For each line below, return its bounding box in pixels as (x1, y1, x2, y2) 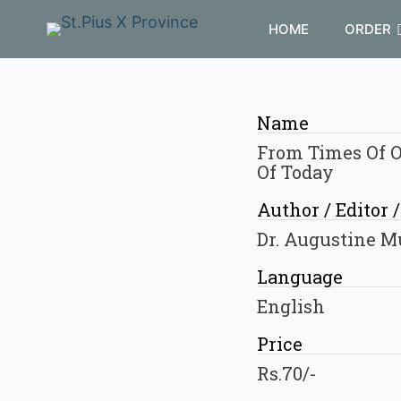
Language (257, 265, 343, 288)
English (257, 294, 325, 318)
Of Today (257, 160, 334, 183)
